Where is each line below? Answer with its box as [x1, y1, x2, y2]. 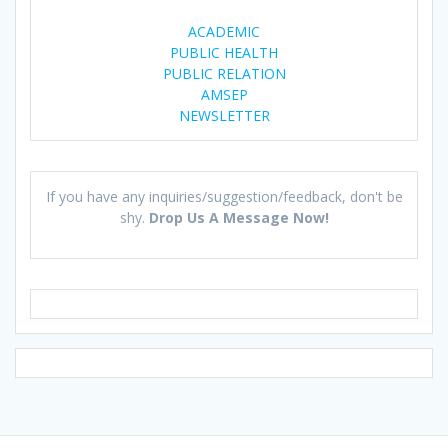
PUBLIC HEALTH [170, 42, 278, 62]
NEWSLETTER [178, 105, 270, 125]
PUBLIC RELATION [162, 63, 286, 83]
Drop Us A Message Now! [148, 207, 329, 227]
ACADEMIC [188, 21, 260, 41]
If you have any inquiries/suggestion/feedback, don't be [45, 186, 403, 206]
